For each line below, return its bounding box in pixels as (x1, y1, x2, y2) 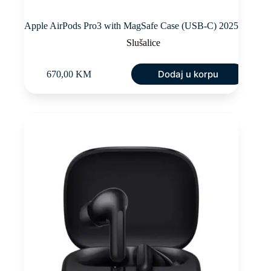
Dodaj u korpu (157, 68, 218, 80)
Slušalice (126, 38, 161, 48)
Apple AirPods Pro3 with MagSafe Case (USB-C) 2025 (24, 21, 239, 31)
